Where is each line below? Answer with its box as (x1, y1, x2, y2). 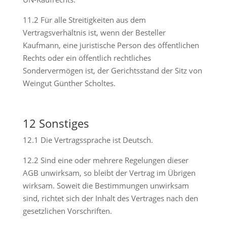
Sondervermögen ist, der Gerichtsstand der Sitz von (22, 65, 202, 75)
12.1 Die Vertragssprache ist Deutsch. (22, 135, 153, 145)
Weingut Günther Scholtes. (22, 78, 116, 88)
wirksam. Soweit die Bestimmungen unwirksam (22, 180, 189, 191)
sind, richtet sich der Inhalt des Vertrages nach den (22, 193, 198, 203)
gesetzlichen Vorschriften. (22, 206, 112, 216)
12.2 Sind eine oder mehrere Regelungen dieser (22, 155, 188, 165)
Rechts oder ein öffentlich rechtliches (22, 53, 151, 63)
